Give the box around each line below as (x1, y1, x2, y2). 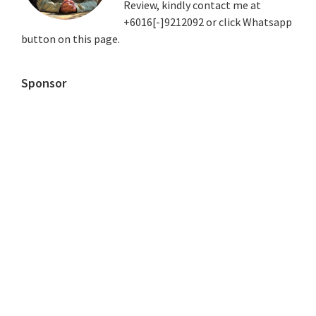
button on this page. (21, 32, 120, 46)
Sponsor (21, 75, 66, 91)
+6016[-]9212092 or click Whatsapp (123, 15, 292, 29)
